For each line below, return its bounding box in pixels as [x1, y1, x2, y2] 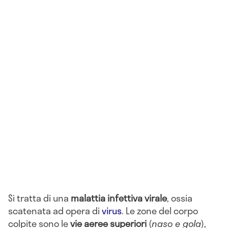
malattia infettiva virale [71, 190, 167, 205]
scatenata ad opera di [8, 203, 102, 218]
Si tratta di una [8, 190, 71, 205]
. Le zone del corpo [122, 203, 198, 218]
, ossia [167, 190, 192, 205]
